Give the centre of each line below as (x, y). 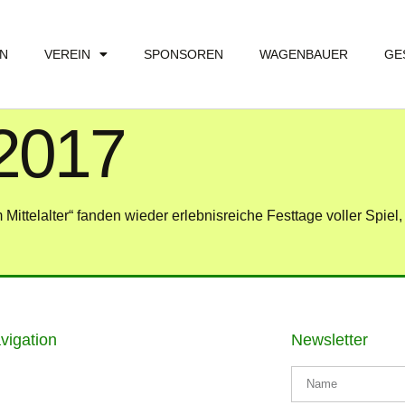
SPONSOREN (184, 54)
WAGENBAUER (304, 54)
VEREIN (67, 54)
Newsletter (329, 339)
